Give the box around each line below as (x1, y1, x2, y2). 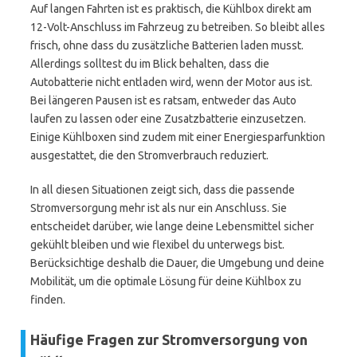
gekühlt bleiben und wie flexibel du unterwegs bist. (30, 238, 284, 251)
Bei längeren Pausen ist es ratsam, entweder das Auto (30, 94, 296, 107)
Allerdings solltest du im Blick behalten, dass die (30, 57, 269, 70)
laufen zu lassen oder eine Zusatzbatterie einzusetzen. (30, 112, 306, 125)
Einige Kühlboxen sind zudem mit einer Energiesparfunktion (30, 131, 325, 143)
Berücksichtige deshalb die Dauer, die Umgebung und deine (30, 257, 324, 269)
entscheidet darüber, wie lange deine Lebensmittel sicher (30, 220, 314, 233)
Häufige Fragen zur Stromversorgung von (30, 331, 308, 347)
